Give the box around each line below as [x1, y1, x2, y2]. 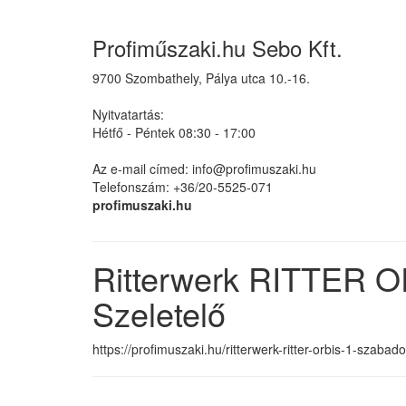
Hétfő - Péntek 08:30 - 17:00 [92, 123, 256, 141]
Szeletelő [92, 290, 226, 336]
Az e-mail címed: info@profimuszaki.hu [92, 159, 316, 178]
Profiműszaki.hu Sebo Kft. [92, 32, 343, 63]
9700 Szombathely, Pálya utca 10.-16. [92, 69, 310, 87]
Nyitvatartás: [92, 105, 164, 123]
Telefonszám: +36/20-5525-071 [92, 178, 273, 196]
